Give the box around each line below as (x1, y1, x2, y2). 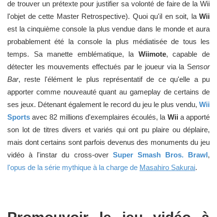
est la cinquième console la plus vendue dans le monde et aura (7, 25, 210, 33)
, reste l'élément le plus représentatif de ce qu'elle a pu (18, 75, 210, 83)
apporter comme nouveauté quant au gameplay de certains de (7, 88, 210, 96)
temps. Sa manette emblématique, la (7, 50, 139, 58)
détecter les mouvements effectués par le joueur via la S (7, 62, 192, 71)
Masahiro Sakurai (139, 163, 195, 171)
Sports (7, 113, 30, 121)
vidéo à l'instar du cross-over (7, 151, 113, 159)
